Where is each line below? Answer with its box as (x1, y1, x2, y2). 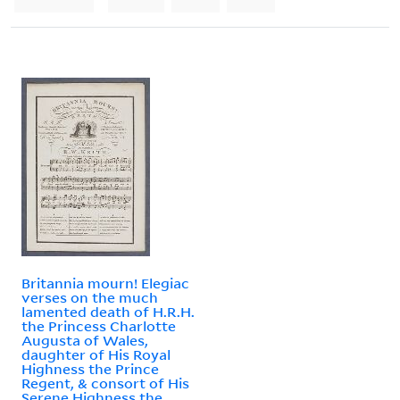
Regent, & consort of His (21, 373, 189, 392)
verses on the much (21, 287, 158, 306)
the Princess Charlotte (21, 316, 176, 335)
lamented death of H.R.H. (21, 302, 195, 321)
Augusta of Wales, (21, 330, 148, 349)
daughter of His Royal (21, 345, 171, 363)
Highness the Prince (21, 359, 159, 378)
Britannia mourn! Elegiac (21, 273, 189, 292)
